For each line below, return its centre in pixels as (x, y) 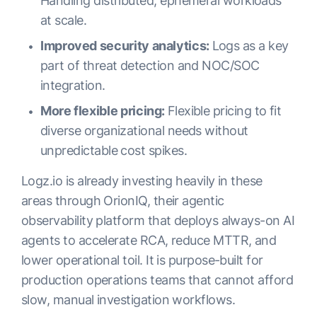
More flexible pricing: (104, 111)
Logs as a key (250, 46)
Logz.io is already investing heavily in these (142, 181)
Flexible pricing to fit (224, 111)
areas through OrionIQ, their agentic (123, 201)
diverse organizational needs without (144, 131)
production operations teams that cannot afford (157, 280)
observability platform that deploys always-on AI (158, 221)
